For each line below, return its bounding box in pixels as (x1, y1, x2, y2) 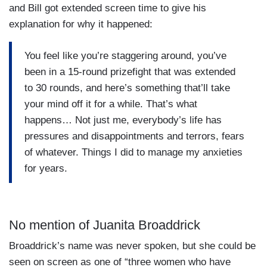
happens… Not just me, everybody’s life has (24, 114, 222, 126)
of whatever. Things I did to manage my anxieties (24, 147, 243, 159)
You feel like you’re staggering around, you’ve (24, 50, 226, 62)
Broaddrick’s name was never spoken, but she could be (9, 240, 256, 252)
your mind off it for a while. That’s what (24, 98, 197, 110)
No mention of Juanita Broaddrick (9, 217, 200, 232)
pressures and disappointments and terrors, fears (24, 131, 244, 142)
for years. (24, 163, 67, 175)
